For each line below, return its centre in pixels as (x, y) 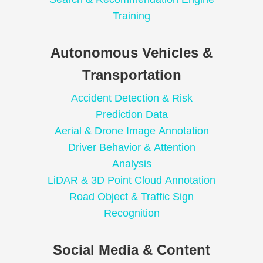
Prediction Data (131, 115)
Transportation (131, 75)
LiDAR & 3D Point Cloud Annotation (131, 181)
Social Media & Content (131, 250)
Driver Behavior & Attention (131, 148)
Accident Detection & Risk (131, 98)
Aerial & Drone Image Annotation (131, 131)
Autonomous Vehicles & (131, 53)
